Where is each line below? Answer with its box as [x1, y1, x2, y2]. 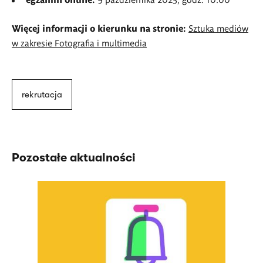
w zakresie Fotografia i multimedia [12, 37, 147, 49]
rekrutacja [22, 89, 62, 100]
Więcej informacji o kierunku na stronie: [12, 22, 188, 34]
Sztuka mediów [188, 22, 248, 34]
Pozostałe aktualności [12, 150, 136, 164]
